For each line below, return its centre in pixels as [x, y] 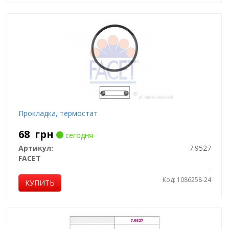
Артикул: [36, 148]
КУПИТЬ [40, 183]
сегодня [78, 135]
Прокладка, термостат [58, 113]
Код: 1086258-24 [187, 180]
